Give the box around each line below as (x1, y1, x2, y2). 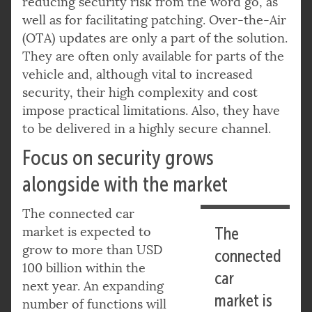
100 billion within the (22, 260, 146, 276)
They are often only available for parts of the (22, 48, 284, 64)
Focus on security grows (22, 146, 214, 169)
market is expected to (22, 224, 151, 240)
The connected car (22, 205, 134, 221)
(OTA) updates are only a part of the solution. (22, 30, 288, 46)
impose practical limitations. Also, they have (22, 102, 280, 118)
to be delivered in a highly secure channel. (22, 120, 271, 136)
